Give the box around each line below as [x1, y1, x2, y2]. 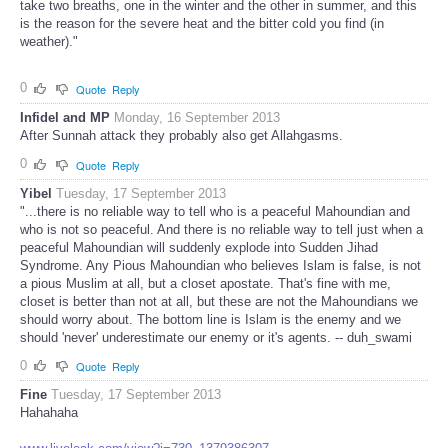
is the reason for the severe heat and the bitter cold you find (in [20, 16, 384, 32]
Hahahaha [20, 405, 78, 421]
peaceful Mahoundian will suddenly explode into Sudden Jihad [20, 239, 378, 255]
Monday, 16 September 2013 [114, 109, 280, 125]
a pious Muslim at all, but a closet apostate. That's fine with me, [20, 275, 391, 291]
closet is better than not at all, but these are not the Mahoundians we [20, 293, 418, 309]
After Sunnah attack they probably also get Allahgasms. [20, 127, 343, 143]
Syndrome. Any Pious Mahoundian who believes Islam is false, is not [20, 257, 421, 273]
